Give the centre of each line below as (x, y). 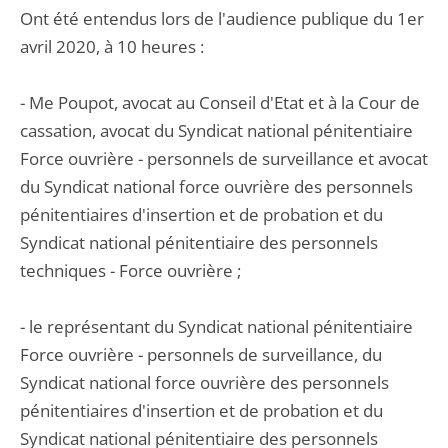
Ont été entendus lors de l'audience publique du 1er (222, 18)
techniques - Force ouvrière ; (130, 270)
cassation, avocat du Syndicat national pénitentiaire (216, 130)
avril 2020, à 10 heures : (112, 46)
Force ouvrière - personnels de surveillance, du (201, 354)
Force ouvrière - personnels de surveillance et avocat (224, 158)
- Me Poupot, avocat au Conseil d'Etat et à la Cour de (220, 102)
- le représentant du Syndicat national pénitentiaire (216, 326)
